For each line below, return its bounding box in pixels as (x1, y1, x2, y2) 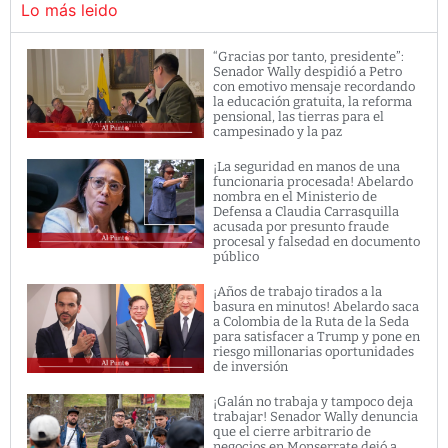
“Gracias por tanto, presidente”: (213, 48, 405, 64)
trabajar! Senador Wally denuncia (213, 408, 419, 424)
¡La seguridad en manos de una (213, 158, 401, 174)
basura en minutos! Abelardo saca (213, 298, 420, 314)
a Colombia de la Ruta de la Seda (213, 313, 410, 329)
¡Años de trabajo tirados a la (213, 283, 383, 299)
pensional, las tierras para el (213, 108, 385, 124)
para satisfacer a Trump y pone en (213, 328, 421, 344)
